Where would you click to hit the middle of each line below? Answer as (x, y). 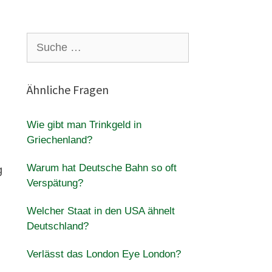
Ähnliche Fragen (67, 90)
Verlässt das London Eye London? (104, 254)
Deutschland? (57, 226)
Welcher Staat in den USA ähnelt (100, 211)
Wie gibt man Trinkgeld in (84, 125)
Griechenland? (59, 140)
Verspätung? (55, 183)
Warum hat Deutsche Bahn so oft (101, 168)
